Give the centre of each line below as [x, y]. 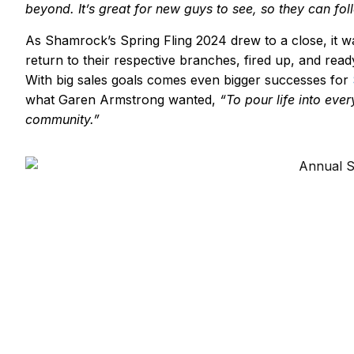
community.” [62, 119]
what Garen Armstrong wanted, [122, 99]
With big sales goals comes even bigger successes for [189, 79]
